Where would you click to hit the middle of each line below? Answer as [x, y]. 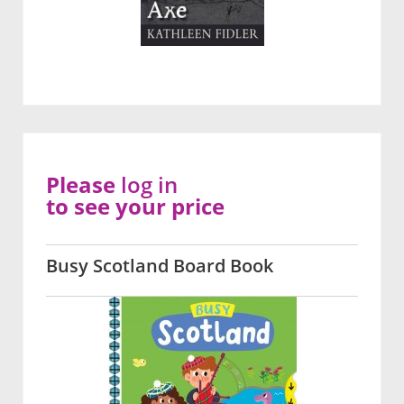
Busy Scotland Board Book [160, 265]
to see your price [135, 206]
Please [83, 184]
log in [149, 184]
